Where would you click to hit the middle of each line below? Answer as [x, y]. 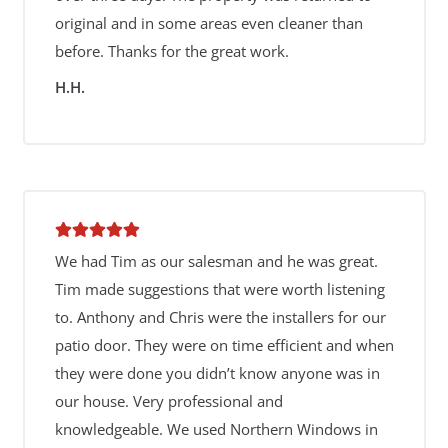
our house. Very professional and [168, 401]
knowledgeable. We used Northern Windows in [216, 429]
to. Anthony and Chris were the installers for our [220, 317]
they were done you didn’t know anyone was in [217, 373]
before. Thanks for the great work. [171, 51]
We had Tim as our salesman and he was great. [216, 261]
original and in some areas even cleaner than [208, 23]
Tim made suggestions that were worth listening [219, 289]
